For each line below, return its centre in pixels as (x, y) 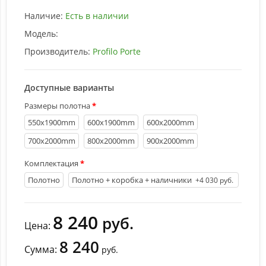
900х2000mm (170, 141)
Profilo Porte (117, 51)
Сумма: (42, 249)
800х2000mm (111, 141)
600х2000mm (170, 122)
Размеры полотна (57, 106)
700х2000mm (52, 141)
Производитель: (57, 51)
